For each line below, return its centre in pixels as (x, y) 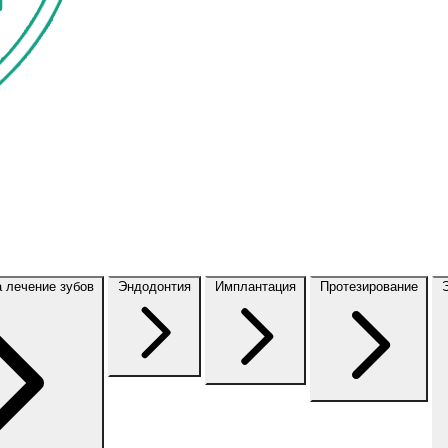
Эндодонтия (154, 286)
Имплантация (255, 286)
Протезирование (369, 286)
